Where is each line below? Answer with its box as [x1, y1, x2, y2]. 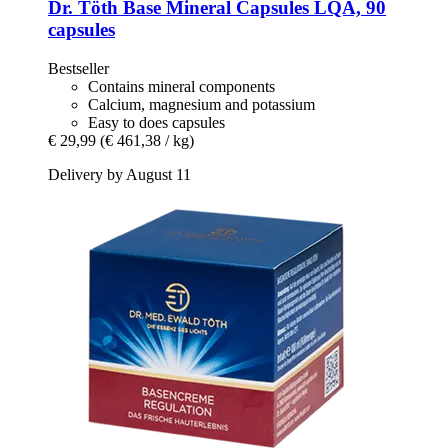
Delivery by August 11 [48, 165, 191, 183]
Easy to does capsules [88, 113, 225, 131]
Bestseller [48, 59, 109, 77]
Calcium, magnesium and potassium [88, 95, 315, 113]
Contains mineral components [88, 77, 275, 95]
